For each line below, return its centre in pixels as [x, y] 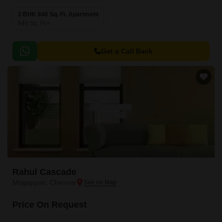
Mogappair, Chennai [44, 182]
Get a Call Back [127, 51]
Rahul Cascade [44, 172]
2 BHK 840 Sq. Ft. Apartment [58, 14]
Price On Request [50, 205]
